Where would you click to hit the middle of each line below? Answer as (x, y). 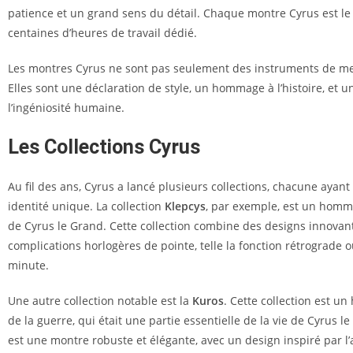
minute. (28, 265)
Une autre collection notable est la (100, 301)
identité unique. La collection (86, 206)
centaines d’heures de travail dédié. (102, 33)
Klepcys (185, 206)
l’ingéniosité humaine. (66, 108)
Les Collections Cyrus (104, 147)
